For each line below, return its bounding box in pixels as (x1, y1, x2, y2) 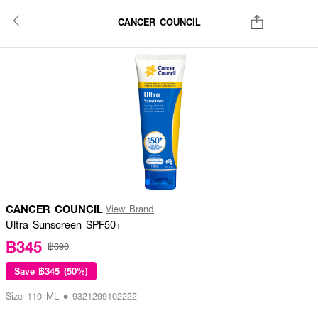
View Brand (106, 202, 154, 215)
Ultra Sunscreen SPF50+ (6, 217, 121, 231)
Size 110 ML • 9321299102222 (6, 290, 137, 302)
